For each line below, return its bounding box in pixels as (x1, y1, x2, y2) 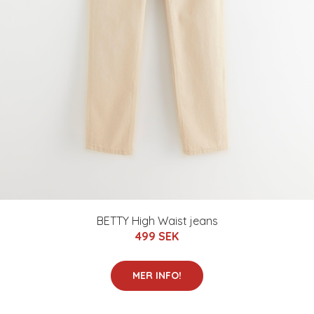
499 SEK (135, 229, 179, 244)
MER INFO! (132, 269, 182, 282)
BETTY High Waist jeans (96, 214, 218, 228)
